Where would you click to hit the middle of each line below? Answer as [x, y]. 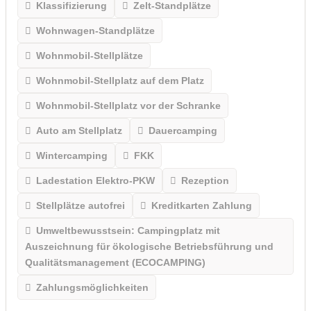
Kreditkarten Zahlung [201, 205]
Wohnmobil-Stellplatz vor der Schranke [128, 105]
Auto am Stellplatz [79, 130]
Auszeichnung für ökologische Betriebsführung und [149, 246]
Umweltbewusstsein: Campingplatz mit [128, 230]
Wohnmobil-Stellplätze [89, 55]
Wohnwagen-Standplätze [95, 30]
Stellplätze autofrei [80, 205]
